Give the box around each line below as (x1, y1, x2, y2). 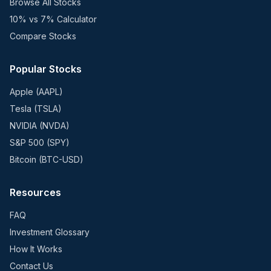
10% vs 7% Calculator (10, 14, 97, 24)
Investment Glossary (10, 227, 90, 237)
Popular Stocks (10, 63, 82, 75)
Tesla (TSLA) (10, 103, 62, 114)
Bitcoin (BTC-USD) (10, 154, 83, 165)
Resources (10, 186, 61, 198)
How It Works (10, 244, 62, 254)
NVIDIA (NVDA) (10, 120, 70, 131)
